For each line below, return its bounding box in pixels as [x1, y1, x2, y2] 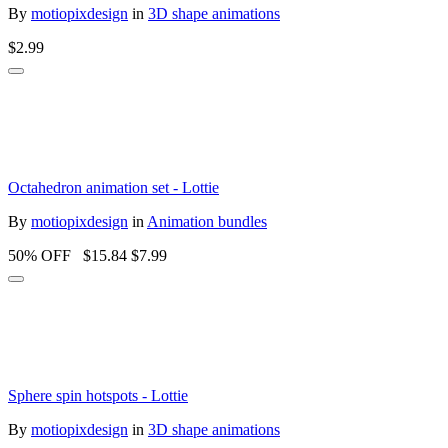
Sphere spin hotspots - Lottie [8, 386, 188, 404]
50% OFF [8, 246, 75, 264]
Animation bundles [147, 212, 267, 230]
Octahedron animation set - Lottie [8, 178, 219, 196]
